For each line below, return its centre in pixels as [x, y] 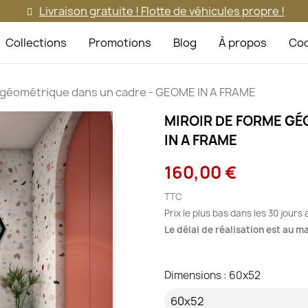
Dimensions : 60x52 [212, 275]
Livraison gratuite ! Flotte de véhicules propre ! [162, 11]
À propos [243, 43]
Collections [36, 43]
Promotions [120, 43]
